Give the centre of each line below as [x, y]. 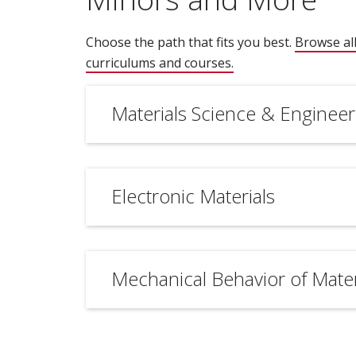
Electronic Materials [193, 195]
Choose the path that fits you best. [190, 42]
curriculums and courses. [159, 62]
